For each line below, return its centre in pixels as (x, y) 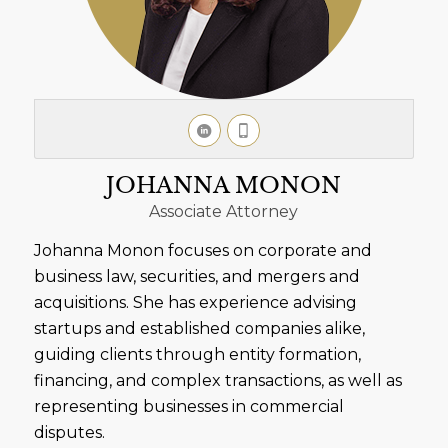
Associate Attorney (224, 211)
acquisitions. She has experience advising (195, 303)
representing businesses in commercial (188, 407)
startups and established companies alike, (199, 329)
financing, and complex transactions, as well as (217, 381)
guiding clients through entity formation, (197, 355)
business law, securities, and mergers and (196, 277)
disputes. (69, 433)
